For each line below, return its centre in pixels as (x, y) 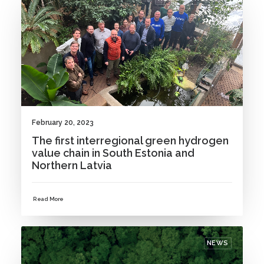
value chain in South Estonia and (113, 153)
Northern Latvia (72, 165)
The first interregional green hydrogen (130, 140)
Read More (48, 199)
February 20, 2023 (63, 122)
